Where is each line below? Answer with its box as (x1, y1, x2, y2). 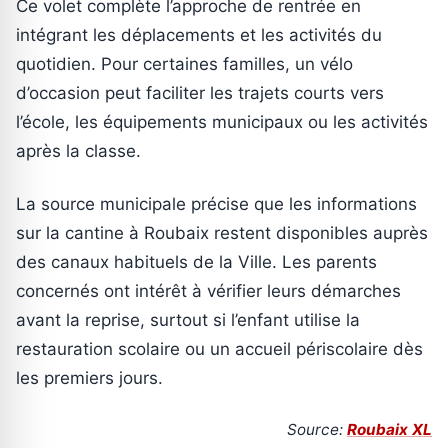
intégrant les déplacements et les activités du (16, 25, 382, 46)
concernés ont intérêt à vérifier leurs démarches (16, 281, 401, 302)
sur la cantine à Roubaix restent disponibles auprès (16, 223, 428, 244)
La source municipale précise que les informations (16, 194, 417, 215)
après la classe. (16, 141, 141, 162)
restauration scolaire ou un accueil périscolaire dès (16, 339, 423, 360)
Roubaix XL (347, 420, 432, 440)
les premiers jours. (16, 368, 163, 389)
